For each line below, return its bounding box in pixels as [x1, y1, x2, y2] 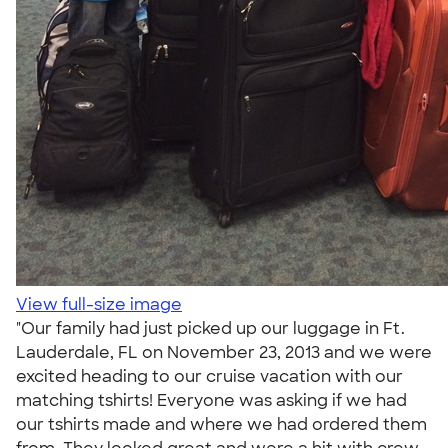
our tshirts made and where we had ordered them [16, 414, 427, 435]
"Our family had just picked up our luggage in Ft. [16, 318, 405, 339]
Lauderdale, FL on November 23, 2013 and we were [16, 342, 432, 363]
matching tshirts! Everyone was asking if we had [16, 390, 407, 411]
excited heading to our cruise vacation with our [16, 366, 403, 387]
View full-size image [16, 294, 182, 315]
